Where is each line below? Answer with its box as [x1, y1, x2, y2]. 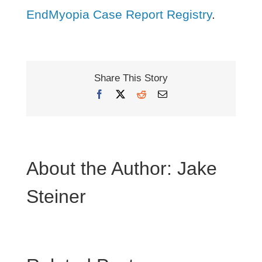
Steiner [26, 185, 86, 207]
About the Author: [26, 157, 177, 179]
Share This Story [94, 73, 168, 84]
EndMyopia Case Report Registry [26, 8, 212, 22]
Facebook [104, 88, 140, 98]
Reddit [146, 88, 170, 98]
